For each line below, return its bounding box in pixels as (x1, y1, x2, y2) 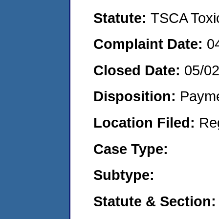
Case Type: (93, 140, 168, 157)
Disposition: (93, 88, 180, 105)
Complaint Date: (93, 36, 207, 52)
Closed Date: (93, 62, 184, 78)
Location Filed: (93, 114, 199, 131)
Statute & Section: (93, 193, 216, 209)
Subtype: (93, 167, 154, 183)
